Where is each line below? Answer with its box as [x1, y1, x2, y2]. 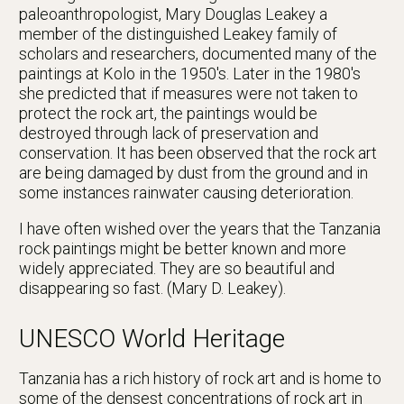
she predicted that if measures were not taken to [19, 84, 358, 104]
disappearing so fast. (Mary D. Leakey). [19, 279, 286, 298]
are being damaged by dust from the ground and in [19, 163, 368, 183]
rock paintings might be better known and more [19, 239, 346, 259]
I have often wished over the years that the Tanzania [19, 219, 381, 239]
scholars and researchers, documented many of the [19, 44, 377, 64]
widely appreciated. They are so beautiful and [19, 259, 335, 279]
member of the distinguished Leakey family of [19, 24, 337, 44]
